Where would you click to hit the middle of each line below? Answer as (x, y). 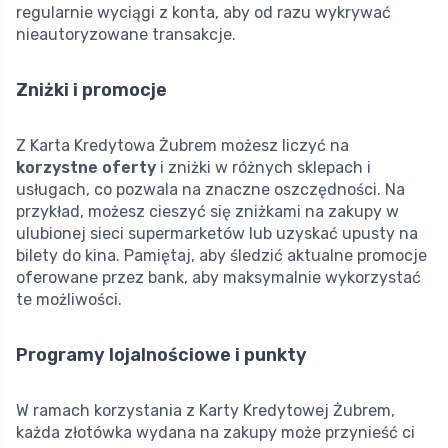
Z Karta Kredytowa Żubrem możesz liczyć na (182, 146)
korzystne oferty (86, 168)
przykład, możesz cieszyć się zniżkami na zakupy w (207, 212)
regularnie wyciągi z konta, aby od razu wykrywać (203, 13)
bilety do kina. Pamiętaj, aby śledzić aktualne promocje (221, 256)
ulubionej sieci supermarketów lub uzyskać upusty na (217, 234)
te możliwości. (69, 300)
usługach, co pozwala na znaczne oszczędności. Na (210, 190)
